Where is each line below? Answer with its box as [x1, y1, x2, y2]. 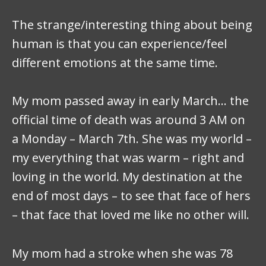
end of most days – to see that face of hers [12, 188, 251, 204]
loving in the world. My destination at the [12, 169, 242, 185]
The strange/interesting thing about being [12, 16, 252, 33]
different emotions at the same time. [12, 54, 218, 71]
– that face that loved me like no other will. [12, 207, 249, 223]
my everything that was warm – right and [12, 150, 244, 166]
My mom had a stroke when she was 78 [12, 245, 233, 261]
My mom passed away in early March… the [12, 93, 249, 109]
